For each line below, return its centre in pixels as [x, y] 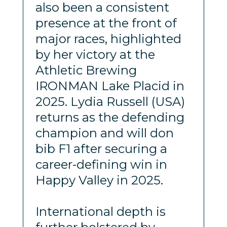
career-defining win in [101, 164]
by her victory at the [95, 54]
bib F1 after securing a [101, 148]
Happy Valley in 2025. [99, 180]
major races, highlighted [108, 39]
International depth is [100, 211]
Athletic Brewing [86, 70]
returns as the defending [110, 117]
